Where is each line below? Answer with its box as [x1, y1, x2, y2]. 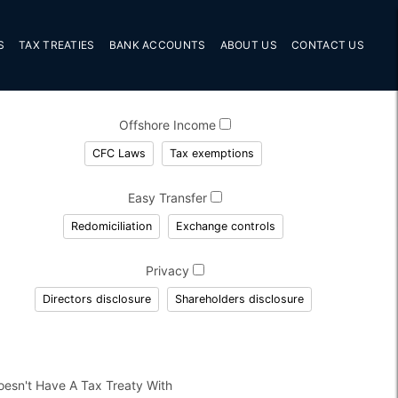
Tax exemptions [169, 146, 254, 160]
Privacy [146, 262, 194, 278]
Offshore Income [119, 116, 220, 132]
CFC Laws [92, 146, 146, 160]
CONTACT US [291, 37, 364, 52]
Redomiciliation [70, 219, 152, 233]
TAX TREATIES [19, 37, 95, 52]
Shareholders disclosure [174, 291, 304, 306]
